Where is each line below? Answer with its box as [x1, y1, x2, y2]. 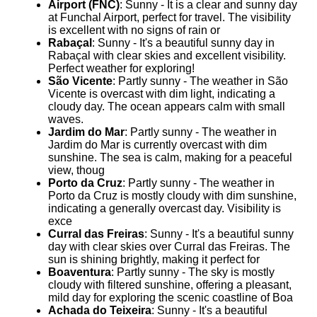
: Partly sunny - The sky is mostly [111, 265, 275, 278]
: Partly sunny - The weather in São [113, 74, 288, 87]
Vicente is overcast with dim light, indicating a [48, 87, 275, 100]
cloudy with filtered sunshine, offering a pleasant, [48, 278, 292, 291]
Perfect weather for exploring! [48, 62, 195, 74]
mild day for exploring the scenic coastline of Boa [48, 291, 293, 304]
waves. [48, 113, 83, 125]
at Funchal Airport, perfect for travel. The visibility [48, 11, 291, 23]
